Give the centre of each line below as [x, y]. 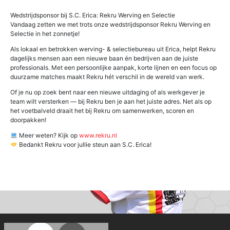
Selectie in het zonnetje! [45, 34]
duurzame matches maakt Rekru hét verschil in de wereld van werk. [107, 77]
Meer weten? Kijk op [48, 135]
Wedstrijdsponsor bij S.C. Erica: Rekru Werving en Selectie [93, 15]
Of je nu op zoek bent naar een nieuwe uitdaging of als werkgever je [108, 92]
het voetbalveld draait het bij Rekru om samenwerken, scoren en [102, 111]
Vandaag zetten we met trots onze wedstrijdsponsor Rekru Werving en [110, 24]
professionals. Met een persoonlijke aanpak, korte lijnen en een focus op [113, 68]
